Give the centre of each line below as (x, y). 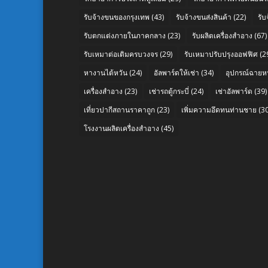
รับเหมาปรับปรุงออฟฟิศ (221, 54)
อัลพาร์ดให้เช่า (176, 73)
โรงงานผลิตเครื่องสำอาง (121, 129)
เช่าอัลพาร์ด (234, 92)
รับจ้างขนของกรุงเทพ (117, 17)
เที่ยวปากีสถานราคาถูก (119, 110)
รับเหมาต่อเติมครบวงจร (121, 54)
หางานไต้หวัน (106, 73)
